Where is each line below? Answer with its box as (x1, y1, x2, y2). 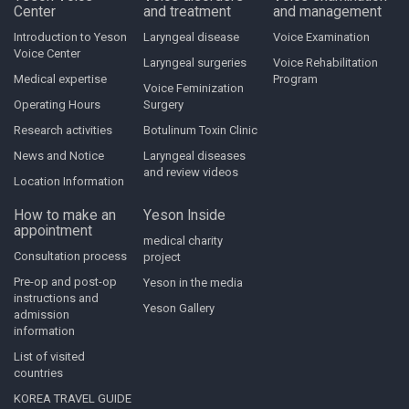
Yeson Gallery (143, 300, 215, 315)
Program (273, 71, 319, 86)
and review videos (143, 164, 239, 179)
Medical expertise (14, 71, 107, 86)
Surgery (143, 97, 184, 111)
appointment (14, 222, 92, 239)
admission (14, 307, 69, 321)
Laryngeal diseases (143, 148, 246, 163)
